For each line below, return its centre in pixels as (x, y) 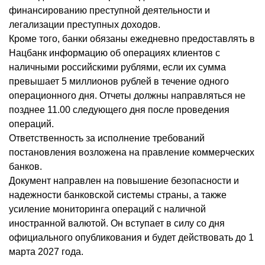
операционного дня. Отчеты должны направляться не (127, 96)
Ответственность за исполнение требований (107, 138)
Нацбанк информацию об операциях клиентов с (114, 53)
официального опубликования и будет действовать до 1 (131, 238)
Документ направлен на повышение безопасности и (124, 181)
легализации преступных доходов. (85, 25)
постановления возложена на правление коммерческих (132, 153)
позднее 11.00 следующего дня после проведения (119, 110)
